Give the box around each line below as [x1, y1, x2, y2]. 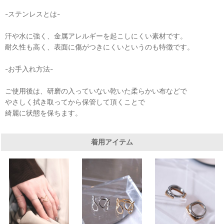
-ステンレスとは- [5, 9, 60, 18]
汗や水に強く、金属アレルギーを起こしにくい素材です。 [5, 31, 187, 40]
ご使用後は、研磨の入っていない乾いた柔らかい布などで [5, 86, 187, 95]
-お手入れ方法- [5, 64, 53, 73]
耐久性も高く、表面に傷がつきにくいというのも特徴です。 [5, 42, 194, 51]
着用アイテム [91, 137, 133, 146]
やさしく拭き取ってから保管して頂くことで [5, 97, 145, 106]
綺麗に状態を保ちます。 [5, 108, 82, 117]
